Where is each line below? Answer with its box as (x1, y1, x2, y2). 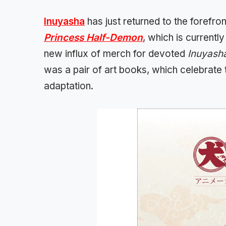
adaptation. (44, 80, 93, 92)
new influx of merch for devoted (44, 47, 188, 60)
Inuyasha (44, 15, 85, 27)
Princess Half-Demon (44, 31, 143, 43)
